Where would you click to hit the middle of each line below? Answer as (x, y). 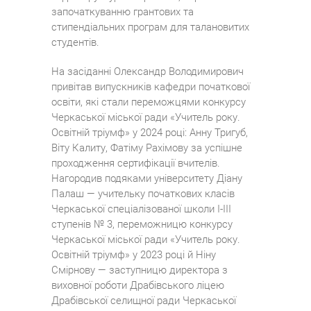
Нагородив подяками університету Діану (147, 179)
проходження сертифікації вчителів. (136, 163)
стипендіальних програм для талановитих (150, 27)
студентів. (75, 43)
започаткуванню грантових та (123, 12)
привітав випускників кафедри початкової (151, 87)
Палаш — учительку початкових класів (143, 194)
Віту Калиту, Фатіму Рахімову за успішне (147, 148)
